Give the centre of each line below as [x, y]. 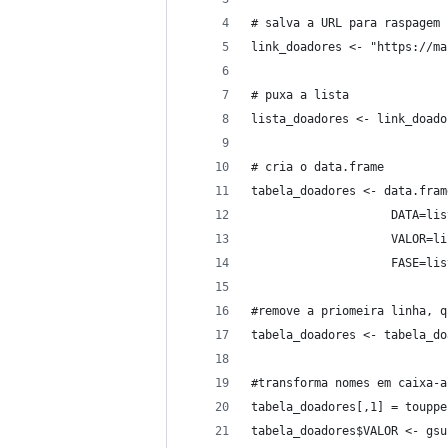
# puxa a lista [300, 95]
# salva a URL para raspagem [345, 23]
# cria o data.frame [317, 167]
